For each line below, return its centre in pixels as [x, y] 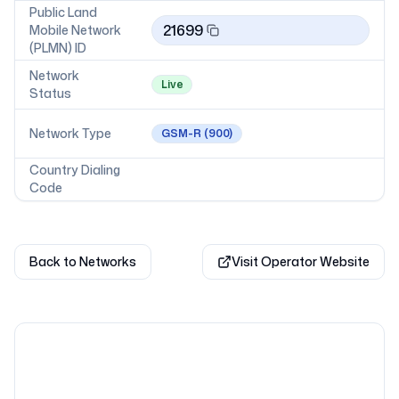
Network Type [70, 133]
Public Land [63, 12]
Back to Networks [83, 261]
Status [50, 93]
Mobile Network [75, 30]
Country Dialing [75, 170]
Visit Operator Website [301, 261]
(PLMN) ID [58, 48]
